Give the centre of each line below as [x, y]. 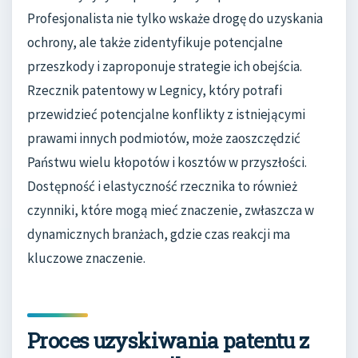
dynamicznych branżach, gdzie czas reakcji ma [159, 234]
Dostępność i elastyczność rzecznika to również [162, 186]
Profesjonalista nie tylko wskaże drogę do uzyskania [175, 18]
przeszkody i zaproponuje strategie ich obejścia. [165, 66]
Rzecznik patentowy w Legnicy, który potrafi [155, 90]
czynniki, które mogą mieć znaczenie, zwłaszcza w [171, 210]
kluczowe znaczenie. [86, 258]
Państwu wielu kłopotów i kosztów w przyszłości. [167, 162]
